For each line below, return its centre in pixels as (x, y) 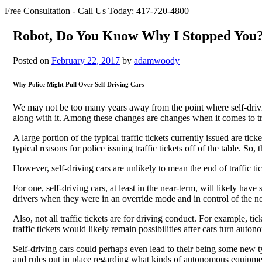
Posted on (32, 60)
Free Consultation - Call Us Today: (69, 11)
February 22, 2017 (86, 60)
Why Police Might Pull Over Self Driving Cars (78, 84)
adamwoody (157, 60)
